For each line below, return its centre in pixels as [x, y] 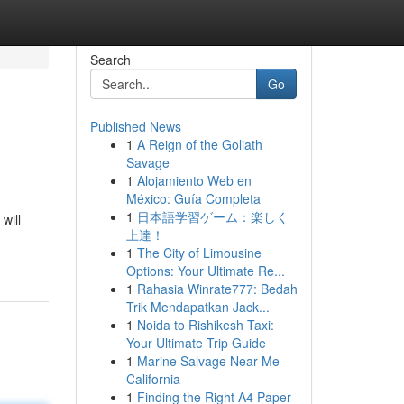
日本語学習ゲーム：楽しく [212, 216]
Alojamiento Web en [194, 180]
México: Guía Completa [193, 198]
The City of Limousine [199, 252]
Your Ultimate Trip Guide [196, 343]
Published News [135, 126]
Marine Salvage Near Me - [212, 361]
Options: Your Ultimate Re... [205, 271]
